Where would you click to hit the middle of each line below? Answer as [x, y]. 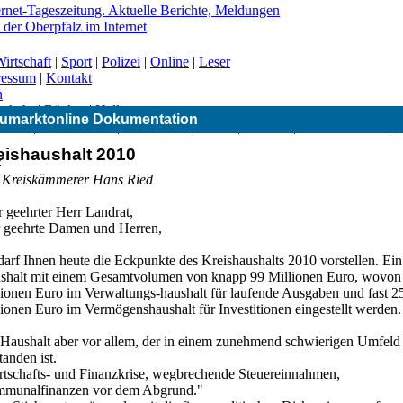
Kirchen [269, 126]
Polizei [121, 62]
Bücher [65, 110]
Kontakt [69, 78]
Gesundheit [157, 126]
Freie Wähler [78, 126]
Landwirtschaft [344, 126]
